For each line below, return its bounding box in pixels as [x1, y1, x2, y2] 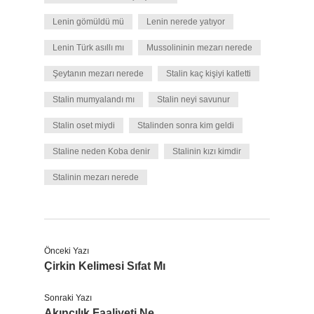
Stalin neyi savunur [157, 95, 230, 104]
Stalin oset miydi [53, 121, 115, 130]
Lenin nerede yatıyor [146, 17, 225, 27]
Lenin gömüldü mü [53, 17, 124, 27]
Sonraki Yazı [44, 293, 92, 303]
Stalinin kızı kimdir [172, 146, 241, 156]
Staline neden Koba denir [53, 146, 150, 156]
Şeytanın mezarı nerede [53, 69, 144, 78]
